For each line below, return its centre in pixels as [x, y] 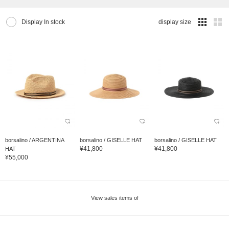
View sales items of [114, 198]
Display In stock [43, 22]
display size [175, 22]
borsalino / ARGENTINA [35, 140]
